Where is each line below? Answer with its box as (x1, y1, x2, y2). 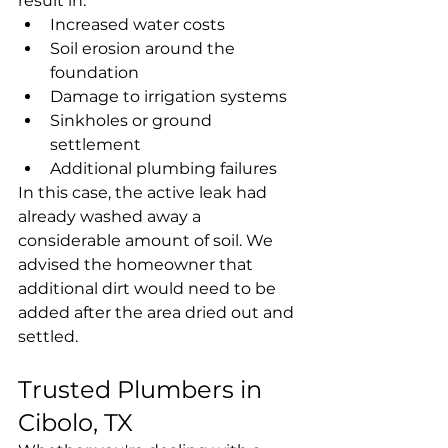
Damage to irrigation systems (50, 86, 287, 106)
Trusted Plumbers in (18, 374, 268, 404)
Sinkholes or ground (50, 110, 216, 130)
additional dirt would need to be (18, 278, 280, 298)
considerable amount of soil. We (18, 230, 277, 250)
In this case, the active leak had (18, 182, 271, 202)
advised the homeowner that (18, 254, 257, 274)
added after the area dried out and (18, 302, 298, 322)
